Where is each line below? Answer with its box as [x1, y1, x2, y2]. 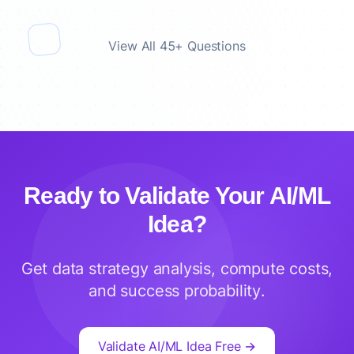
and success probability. [88, 281, 265, 300]
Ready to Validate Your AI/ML [24, 183, 330, 209]
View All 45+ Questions [108, 38, 246, 54]
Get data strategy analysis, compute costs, [21, 259, 333, 278]
